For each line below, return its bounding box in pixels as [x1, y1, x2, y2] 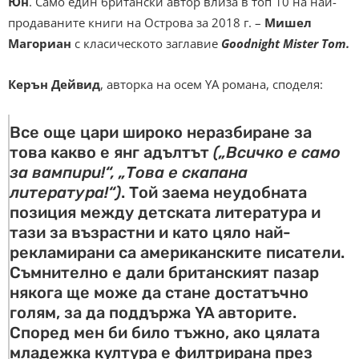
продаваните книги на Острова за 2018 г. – [8, 14, 264, 31]
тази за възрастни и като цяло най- [10, 223, 291, 243]
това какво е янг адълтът [10, 143, 213, 163]
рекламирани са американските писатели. [10, 243, 345, 263]
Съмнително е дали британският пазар [10, 263, 319, 283]
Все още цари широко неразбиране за [10, 123, 312, 143]
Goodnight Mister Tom [221, 35, 346, 52]
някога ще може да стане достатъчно [10, 283, 309, 303]
